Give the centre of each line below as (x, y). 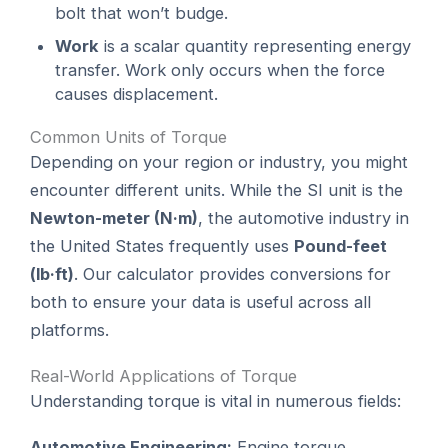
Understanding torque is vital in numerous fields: (216, 400)
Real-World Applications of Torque (164, 375)
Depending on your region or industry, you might (219, 162)
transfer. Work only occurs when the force (220, 69)
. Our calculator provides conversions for (233, 274)
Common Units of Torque (129, 137)
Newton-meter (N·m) (114, 218)
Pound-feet (341, 246)
